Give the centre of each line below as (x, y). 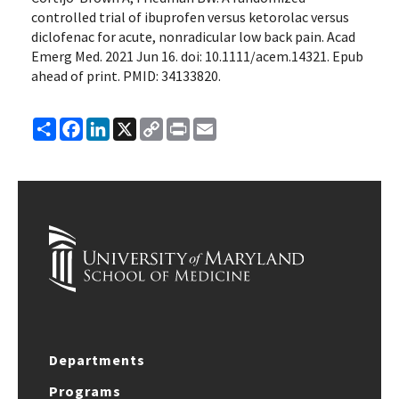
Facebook (114, 125)
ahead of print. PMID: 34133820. (126, 76)
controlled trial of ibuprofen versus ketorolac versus (190, 17)
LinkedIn (136, 125)
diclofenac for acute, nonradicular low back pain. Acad (193, 37)
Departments (97, 360)
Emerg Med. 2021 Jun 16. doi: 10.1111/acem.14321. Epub (197, 56)
